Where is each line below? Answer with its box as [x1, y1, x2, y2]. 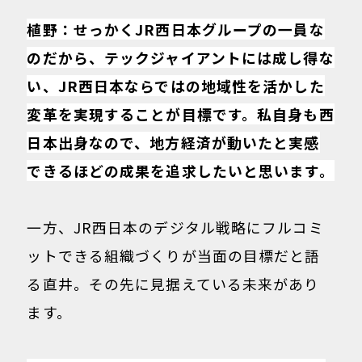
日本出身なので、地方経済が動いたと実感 [27, 131, 320, 153]
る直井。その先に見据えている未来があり [27, 273, 320, 295]
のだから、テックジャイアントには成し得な [27, 46, 335, 68]
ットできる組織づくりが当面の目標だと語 [27, 245, 321, 267]
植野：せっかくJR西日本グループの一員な [27, 18, 325, 40]
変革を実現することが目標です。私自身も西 [27, 103, 335, 124]
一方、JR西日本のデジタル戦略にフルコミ [27, 217, 324, 238]
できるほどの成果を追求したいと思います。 [27, 159, 335, 181]
